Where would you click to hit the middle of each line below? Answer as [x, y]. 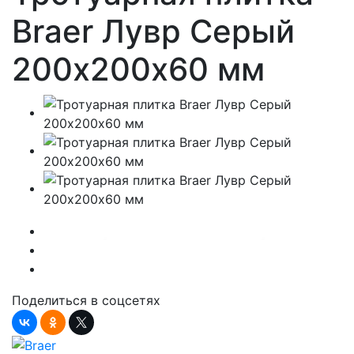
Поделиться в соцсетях [86, 300]
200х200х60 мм [138, 69]
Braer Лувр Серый [153, 31]
